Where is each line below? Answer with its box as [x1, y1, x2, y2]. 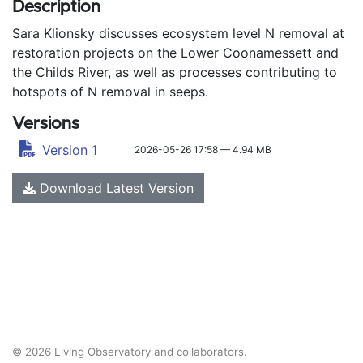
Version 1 [42, 142, 98, 158]
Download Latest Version [36, 180, 194, 196]
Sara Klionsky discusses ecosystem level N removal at [12, 25, 344, 41]
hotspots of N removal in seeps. [12, 83, 208, 100]
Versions [12, 115, 79, 132]
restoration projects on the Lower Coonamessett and [12, 45, 339, 61]
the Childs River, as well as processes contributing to [12, 64, 337, 80]
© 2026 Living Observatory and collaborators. [12, 345, 247, 358]
